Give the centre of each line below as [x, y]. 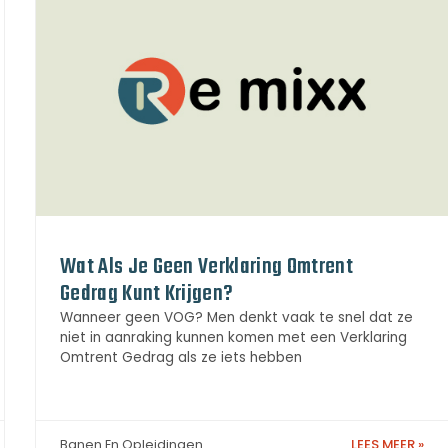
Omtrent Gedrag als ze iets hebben [181, 357]
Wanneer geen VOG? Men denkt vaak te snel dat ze [236, 317]
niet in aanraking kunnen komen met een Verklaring [233, 337]
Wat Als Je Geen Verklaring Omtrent [206, 266]
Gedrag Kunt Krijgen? [147, 293]
